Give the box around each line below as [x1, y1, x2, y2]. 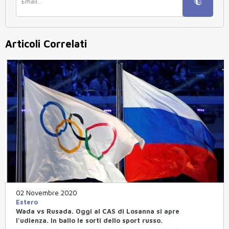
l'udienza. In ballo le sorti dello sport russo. [16, 216, 163, 225]
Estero [16, 198, 38, 207]
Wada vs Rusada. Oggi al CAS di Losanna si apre [16, 207, 179, 216]
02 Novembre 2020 [16, 189, 77, 197]
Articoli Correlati [5, 37, 87, 50]
